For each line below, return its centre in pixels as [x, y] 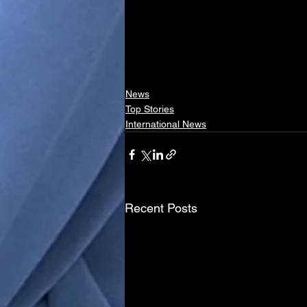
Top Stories [150, 109]
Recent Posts [161, 208]
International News [166, 124]
